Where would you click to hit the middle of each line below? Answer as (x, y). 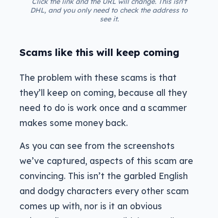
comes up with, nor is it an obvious (91, 206)
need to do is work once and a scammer (103, 107)
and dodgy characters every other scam (104, 191)
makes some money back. (74, 122)
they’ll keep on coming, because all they (103, 92)
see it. (109, 19)
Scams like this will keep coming (100, 52)
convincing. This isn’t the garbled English (104, 175)
